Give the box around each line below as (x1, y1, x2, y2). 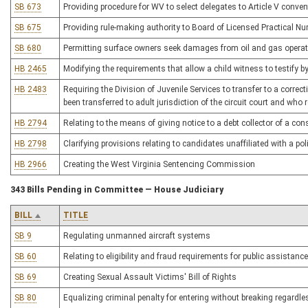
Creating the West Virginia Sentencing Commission (63, 159, 255, 169)
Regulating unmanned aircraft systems (63, 231, 210, 241)
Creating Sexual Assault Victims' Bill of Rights (63, 272, 236, 282)
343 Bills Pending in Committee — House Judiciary (10, 185, 223, 195)
